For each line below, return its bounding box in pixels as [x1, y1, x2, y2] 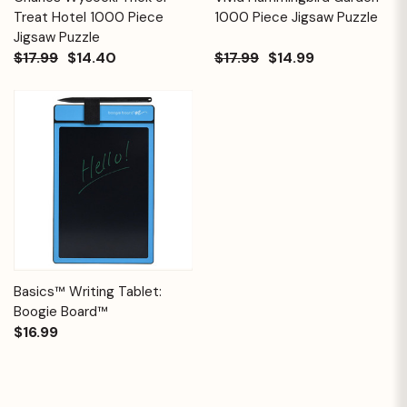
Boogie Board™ [14, 302, 108, 321]
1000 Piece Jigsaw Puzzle [214, 7, 378, 26]
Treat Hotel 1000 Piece [14, 7, 164, 26]
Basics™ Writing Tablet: [14, 282, 162, 301]
